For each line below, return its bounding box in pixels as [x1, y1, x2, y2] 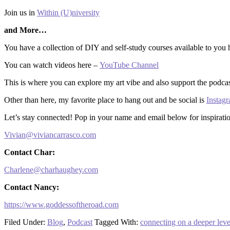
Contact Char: [4, 148, 55, 157]
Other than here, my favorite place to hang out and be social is [4, 95, 206, 104]
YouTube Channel [100, 61, 159, 69]
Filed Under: [4, 218, 47, 226]
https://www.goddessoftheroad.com [4, 200, 119, 209]
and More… [4, 26, 47, 34]
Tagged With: [94, 218, 140, 226]
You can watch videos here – [4, 61, 100, 69]
